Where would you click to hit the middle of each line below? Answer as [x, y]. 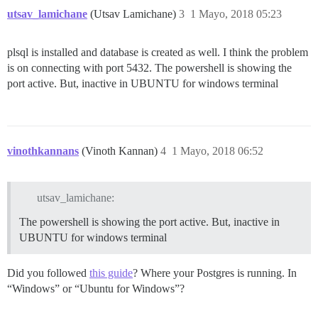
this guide [111, 273]
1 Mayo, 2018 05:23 [236, 13]
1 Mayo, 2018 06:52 [218, 150]
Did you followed [48, 273]
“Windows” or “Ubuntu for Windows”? [96, 289]
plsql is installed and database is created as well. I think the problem [158, 52]
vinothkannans [43, 150]
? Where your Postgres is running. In [215, 273]
